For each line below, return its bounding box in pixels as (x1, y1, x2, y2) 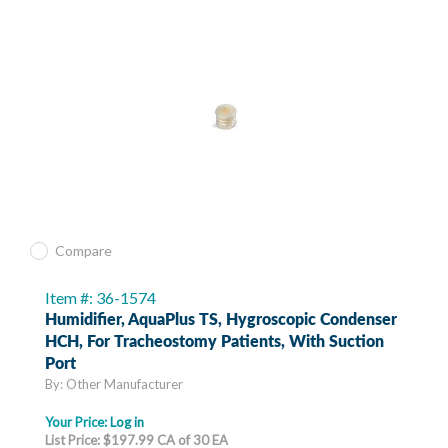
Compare (55, 242, 112, 260)
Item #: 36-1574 (45, 288, 156, 308)
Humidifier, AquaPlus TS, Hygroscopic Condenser (45, 312, 397, 329)
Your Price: (45, 414, 110, 431)
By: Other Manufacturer (45, 376, 183, 393)
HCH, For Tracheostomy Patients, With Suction (45, 334, 384, 351)
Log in (110, 414, 144, 431)
